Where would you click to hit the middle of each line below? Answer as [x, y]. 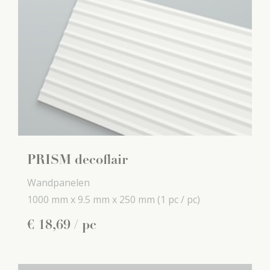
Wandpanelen [58, 183]
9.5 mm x [97, 199]
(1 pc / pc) [179, 199]
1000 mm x [51, 199]
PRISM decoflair [77, 161]
